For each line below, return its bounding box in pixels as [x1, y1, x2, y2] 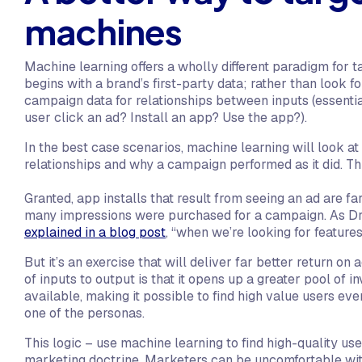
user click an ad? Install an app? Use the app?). [24, 109, 307, 126]
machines [24, 9, 182, 53]
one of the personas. [24, 305, 148, 322]
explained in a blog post [24, 224, 166, 241]
